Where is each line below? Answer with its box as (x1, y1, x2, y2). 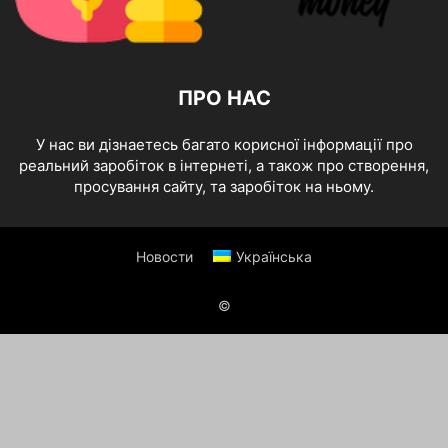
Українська (236, 248, 312, 266)
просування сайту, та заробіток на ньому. (74, 177, 374, 197)
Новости (136, 248, 193, 266)
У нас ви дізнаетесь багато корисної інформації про (35, 135, 413, 155)
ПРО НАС (177, 86, 271, 111)
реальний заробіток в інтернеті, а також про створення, (19, 156, 429, 176)
